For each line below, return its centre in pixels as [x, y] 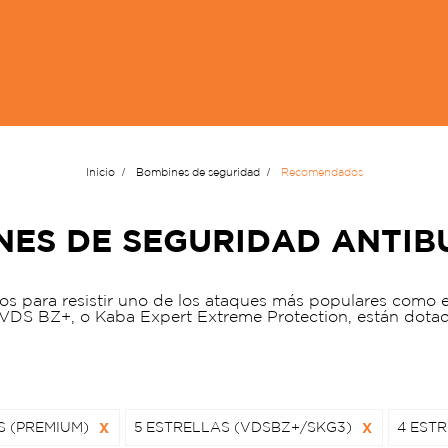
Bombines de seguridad [197, 171]
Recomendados [321, 171]
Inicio [100, 171]
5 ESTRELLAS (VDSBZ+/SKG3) [242, 427]
